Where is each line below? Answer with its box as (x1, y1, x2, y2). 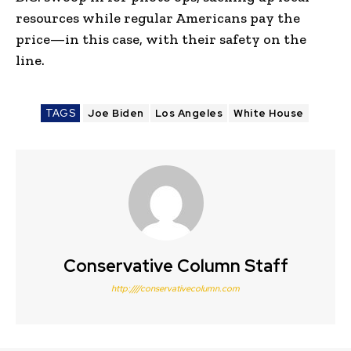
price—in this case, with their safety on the (16, 30, 306, 48)
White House (233, 106, 304, 120)
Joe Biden (88, 106, 144, 120)
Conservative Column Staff (63, 254, 288, 277)
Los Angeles (154, 106, 223, 120)
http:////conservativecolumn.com (111, 282, 240, 294)
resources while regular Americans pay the (16, 9, 300, 27)
